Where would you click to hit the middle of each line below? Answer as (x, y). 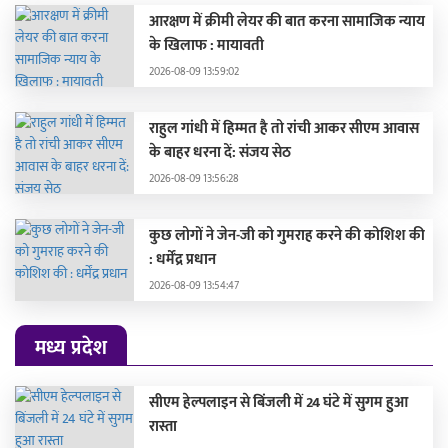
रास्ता (163, 426)
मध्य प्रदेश (71, 347)
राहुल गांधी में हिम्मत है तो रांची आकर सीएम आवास (284, 128)
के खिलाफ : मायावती (207, 45)
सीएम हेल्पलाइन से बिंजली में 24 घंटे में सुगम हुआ (279, 402)
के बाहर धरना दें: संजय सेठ (220, 152)
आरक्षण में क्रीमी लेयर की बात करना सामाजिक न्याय (287, 21)
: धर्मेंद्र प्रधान (183, 259)
